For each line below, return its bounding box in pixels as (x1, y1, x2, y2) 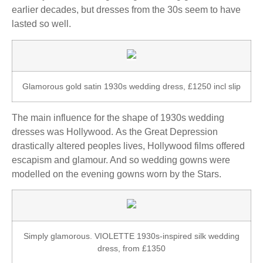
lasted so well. (12, 19, 71, 29)
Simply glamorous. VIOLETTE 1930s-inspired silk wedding (23, 231, 240, 241)
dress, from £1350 (97, 243, 166, 253)
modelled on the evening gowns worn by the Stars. (12, 168, 221, 179)
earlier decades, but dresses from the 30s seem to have (12, 5, 241, 15)
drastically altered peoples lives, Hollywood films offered (12, 140, 245, 151)
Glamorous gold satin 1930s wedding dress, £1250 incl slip (22, 81, 241, 91)
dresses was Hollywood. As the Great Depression (12, 126, 218, 137)
